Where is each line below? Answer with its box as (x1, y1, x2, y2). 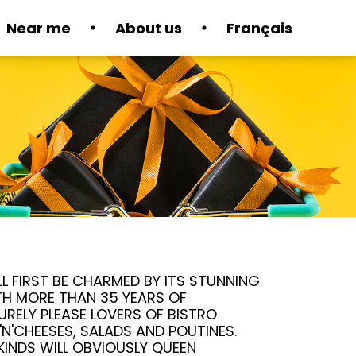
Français (226, 17, 292, 38)
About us (115, 17, 182, 38)
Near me (6, 17, 71, 38)
